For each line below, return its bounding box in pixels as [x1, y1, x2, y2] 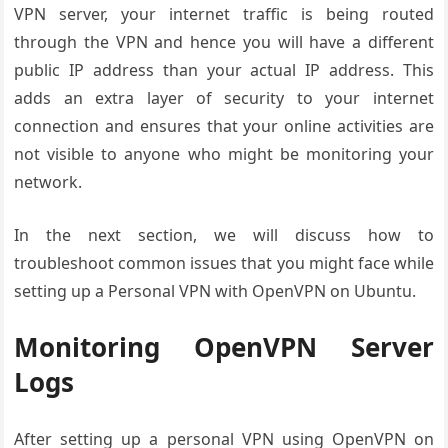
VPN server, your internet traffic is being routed [14, 3, 434, 25]
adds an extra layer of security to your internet [14, 87, 434, 109]
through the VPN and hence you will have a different [14, 31, 434, 53]
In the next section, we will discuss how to [14, 224, 434, 246]
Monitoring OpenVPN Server [14, 329, 434, 365]
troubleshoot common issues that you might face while [14, 252, 434, 274]
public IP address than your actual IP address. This [14, 59, 434, 81]
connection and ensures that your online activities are [14, 115, 434, 137]
